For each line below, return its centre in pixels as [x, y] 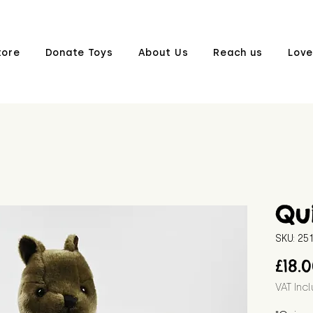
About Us [163, 53]
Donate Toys [79, 53]
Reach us [238, 53]
